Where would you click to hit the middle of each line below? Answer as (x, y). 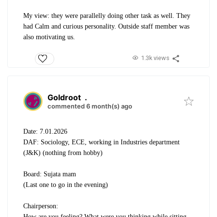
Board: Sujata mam (50, 174)
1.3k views (155, 58)
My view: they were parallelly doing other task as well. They (107, 16)
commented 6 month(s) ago (90, 106)
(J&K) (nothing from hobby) (63, 153)
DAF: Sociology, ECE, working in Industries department (101, 142)
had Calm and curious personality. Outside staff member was (106, 27)
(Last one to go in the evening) (66, 185)
